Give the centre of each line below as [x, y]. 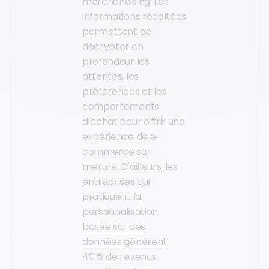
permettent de [117, 32]
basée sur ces [114, 227]
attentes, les [110, 77]
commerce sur [116, 152]
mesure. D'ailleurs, [124, 167]
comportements [121, 107]
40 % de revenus [119, 257]
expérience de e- [122, 137]
